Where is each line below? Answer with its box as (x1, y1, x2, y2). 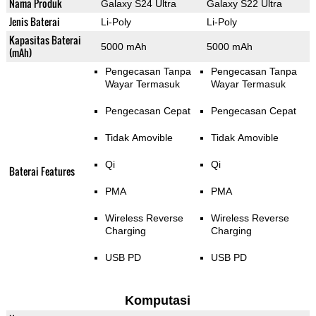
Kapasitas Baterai (8, 32, 81, 48)
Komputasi (125, 293, 191, 308)
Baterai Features (8, 164, 75, 179)
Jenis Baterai (8, 14, 60, 30)
